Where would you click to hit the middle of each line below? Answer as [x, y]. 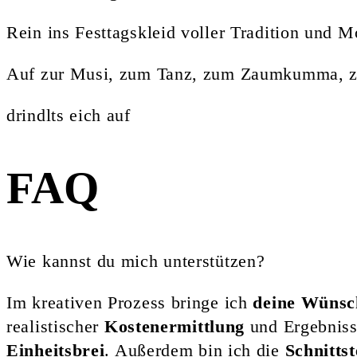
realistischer [55, 326]
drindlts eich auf [69, 115]
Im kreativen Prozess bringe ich [130, 302]
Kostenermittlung [175, 326]
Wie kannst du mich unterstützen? [136, 261]
